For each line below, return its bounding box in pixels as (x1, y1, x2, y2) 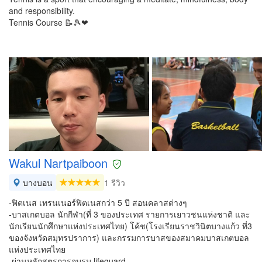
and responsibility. (9, 5, 75, 16)
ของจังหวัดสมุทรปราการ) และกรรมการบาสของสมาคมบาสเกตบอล (9, 232, 249, 243)
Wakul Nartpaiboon (9, 154, 108, 171)
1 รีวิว (104, 177, 125, 188)
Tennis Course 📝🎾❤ (9, 16, 88, 28)
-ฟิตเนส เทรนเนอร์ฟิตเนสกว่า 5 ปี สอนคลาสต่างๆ (9, 196, 187, 208)
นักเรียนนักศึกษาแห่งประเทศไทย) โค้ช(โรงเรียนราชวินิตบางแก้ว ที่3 (9, 220, 252, 232)
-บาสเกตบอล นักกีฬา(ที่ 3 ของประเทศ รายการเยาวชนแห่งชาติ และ (9, 208, 250, 220)
